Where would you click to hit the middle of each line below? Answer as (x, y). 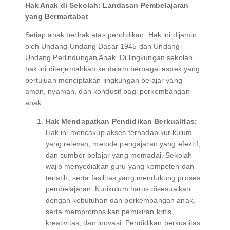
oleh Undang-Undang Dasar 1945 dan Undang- (104, 46)
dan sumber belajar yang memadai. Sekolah (119, 155)
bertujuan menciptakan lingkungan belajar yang (103, 80)
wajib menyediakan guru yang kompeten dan (120, 166)
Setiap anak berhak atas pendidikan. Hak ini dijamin (111, 35)
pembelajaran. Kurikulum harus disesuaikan (118, 189)
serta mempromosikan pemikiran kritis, (110, 211)
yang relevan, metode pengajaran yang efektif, (123, 143)
